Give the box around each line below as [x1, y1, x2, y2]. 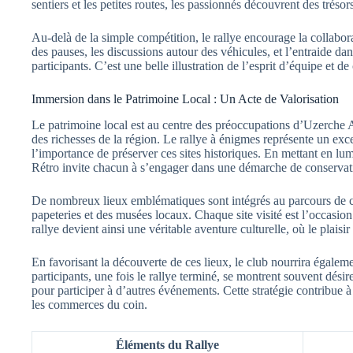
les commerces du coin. [32, 297, 147, 311]
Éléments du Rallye [116, 337, 219, 351]
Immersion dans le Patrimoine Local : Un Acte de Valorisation [32, 91, 339, 106]
